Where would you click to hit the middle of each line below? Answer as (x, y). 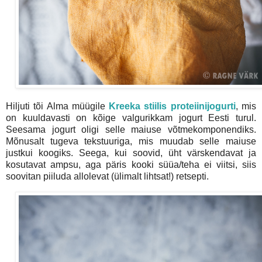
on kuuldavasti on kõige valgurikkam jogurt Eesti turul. (131, 118)
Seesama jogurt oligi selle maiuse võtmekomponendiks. (131, 130)
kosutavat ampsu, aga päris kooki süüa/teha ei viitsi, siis (131, 165)
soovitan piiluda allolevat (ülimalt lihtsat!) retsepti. (107, 176)
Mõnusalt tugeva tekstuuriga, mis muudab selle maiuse (131, 141)
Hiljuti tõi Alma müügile (58, 106)
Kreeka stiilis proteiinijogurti (172, 106)
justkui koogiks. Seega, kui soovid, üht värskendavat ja (131, 153)
